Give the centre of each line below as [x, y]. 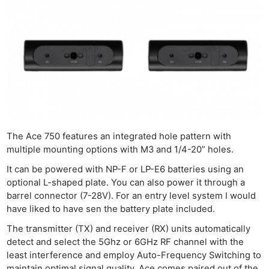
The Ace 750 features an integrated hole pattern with [119, 136]
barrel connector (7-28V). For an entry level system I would [131, 195]
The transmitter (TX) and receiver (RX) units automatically [129, 229]
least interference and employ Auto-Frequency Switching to [134, 255]
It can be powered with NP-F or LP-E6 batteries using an [125, 169]
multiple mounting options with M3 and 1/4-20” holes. [120, 149]
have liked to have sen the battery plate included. [111, 209]
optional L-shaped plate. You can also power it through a [126, 182]
